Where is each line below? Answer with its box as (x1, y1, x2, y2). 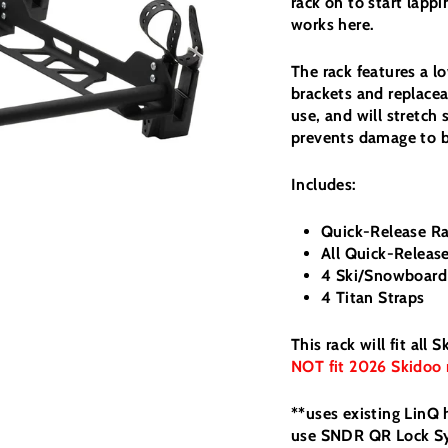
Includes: (291, 174, 357, 194)
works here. (291, 14, 375, 34)
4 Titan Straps (321, 287, 425, 307)
